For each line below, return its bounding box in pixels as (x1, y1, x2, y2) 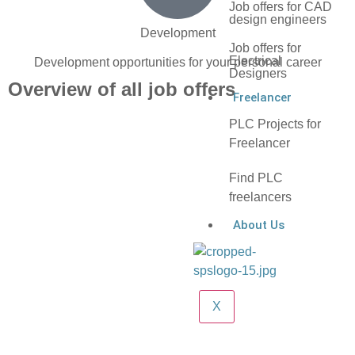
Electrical (229, 54, 281, 67)
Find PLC (229, 171, 283, 185)
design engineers (229, 13, 326, 26)
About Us (233, 218, 284, 232)
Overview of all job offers (8, 78, 235, 101)
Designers (229, 67, 287, 80)
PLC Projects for (229, 117, 321, 131)
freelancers (229, 190, 292, 204)
